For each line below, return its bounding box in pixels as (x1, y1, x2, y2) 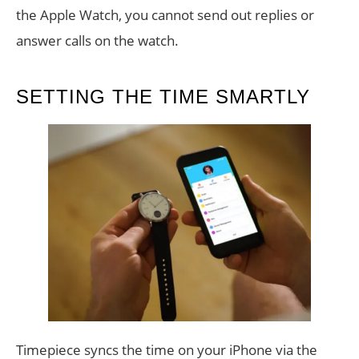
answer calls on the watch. (16, 31, 179, 50)
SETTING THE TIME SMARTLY (16, 86, 310, 108)
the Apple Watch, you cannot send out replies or (16, 6, 314, 25)
